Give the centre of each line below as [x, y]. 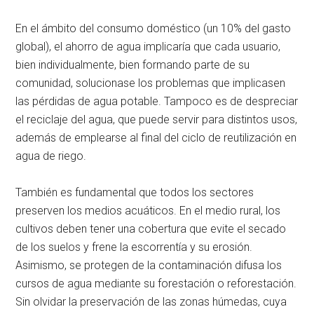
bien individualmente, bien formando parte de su [133, 64]
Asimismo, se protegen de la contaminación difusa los [149, 265]
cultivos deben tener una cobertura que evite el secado [151, 228]
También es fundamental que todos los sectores [135, 192]
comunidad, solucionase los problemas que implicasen [151, 83]
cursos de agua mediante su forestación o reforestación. [156, 283]
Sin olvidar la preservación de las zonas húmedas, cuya [151, 301]
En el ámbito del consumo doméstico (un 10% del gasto [153, 28]
